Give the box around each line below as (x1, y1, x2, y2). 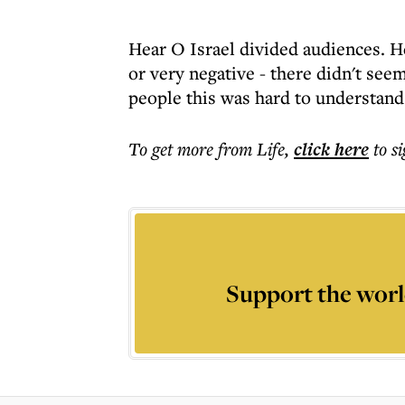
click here (294, 137, 369, 162)
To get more (128, 137, 218, 161)
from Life (218, 137, 285, 161)
